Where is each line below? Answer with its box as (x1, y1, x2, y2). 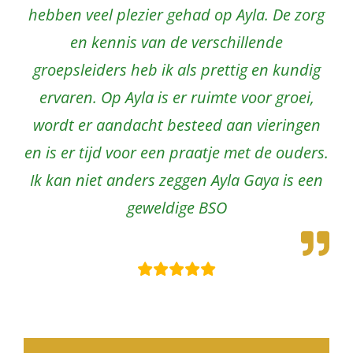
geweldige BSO (126, 196, 227, 218)
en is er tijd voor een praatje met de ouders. (24, 141, 329, 163)
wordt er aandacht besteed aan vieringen (32, 113, 321, 136)
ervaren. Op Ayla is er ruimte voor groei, (39, 86, 314, 108)
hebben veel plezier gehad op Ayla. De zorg (28, 3, 325, 25)
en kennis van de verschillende (70, 31, 283, 53)
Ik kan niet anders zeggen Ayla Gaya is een (30, 169, 323, 191)
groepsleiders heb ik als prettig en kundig (32, 58, 321, 80)
